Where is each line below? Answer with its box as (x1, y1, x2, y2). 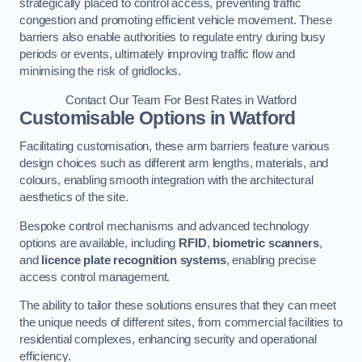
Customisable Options (19, 107, 206, 128)
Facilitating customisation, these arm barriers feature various (19, 140, 330, 154)
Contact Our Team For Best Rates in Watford (65, 93, 297, 107)
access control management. (19, 270, 170, 284)
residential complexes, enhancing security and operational (19, 333, 317, 347)
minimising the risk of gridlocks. (19, 65, 182, 78)
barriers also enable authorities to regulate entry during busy (19, 31, 326, 44)
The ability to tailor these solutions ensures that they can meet (19, 299, 336, 313)
